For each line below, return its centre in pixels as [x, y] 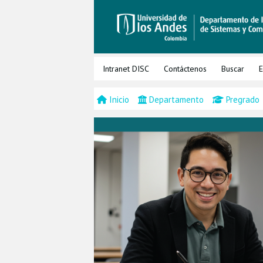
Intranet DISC [126, 68]
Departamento [176, 99]
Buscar [233, 68]
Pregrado [243, 99]
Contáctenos [185, 68]
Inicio [119, 99]
